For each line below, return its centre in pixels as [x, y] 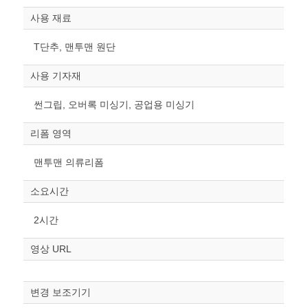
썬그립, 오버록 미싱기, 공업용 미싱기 [114, 105]
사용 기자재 [56, 76]
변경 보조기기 [61, 293]
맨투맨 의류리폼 [69, 163]
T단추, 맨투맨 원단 [75, 47]
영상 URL [51, 249]
